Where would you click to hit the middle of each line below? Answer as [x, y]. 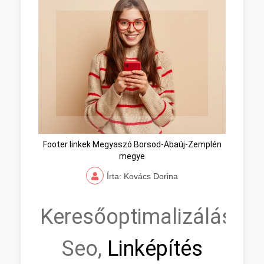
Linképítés [152, 248]
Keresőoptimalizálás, [138, 217]
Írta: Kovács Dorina [142, 176]
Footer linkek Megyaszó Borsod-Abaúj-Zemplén [132, 144]
